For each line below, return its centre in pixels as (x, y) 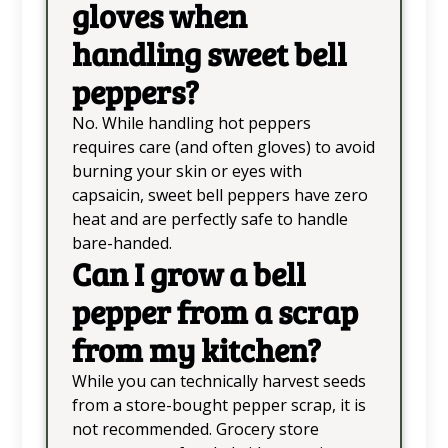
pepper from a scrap (214, 311)
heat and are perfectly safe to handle (209, 218)
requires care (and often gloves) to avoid (223, 146)
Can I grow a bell (188, 273)
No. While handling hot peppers (191, 122)
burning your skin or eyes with (186, 170)
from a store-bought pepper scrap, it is (218, 404)
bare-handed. (121, 242)
